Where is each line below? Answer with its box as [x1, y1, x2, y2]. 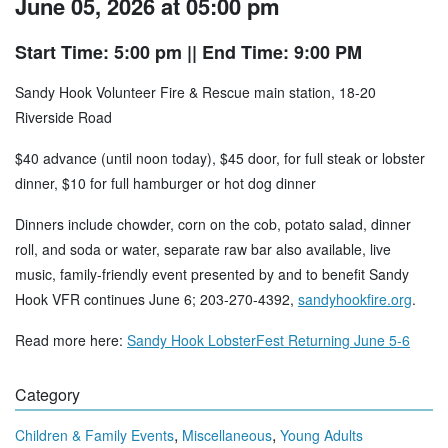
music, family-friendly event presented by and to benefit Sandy [15, 264, 409, 285]
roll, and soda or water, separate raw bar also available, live [15, 239, 391, 260]
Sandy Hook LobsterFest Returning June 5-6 [127, 330, 410, 351]
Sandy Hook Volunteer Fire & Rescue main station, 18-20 [15, 82, 376, 103]
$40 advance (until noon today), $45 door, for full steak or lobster [15, 148, 425, 169]
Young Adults [280, 425, 363, 446]
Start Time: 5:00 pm [15, 39, 182, 66]
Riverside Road [15, 107, 112, 128]
